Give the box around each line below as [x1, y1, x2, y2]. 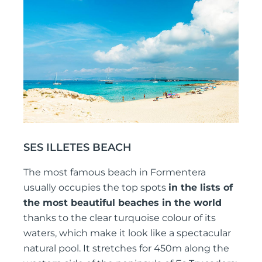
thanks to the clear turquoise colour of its [23, 212, 216, 224]
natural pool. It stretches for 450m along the [23, 243, 229, 254]
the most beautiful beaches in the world [23, 197, 222, 209]
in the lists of [168, 182, 233, 194]
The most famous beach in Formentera [23, 167, 206, 178]
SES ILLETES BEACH [23, 140, 132, 154]
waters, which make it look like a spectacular [23, 227, 231, 239]
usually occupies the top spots [23, 182, 168, 194]
